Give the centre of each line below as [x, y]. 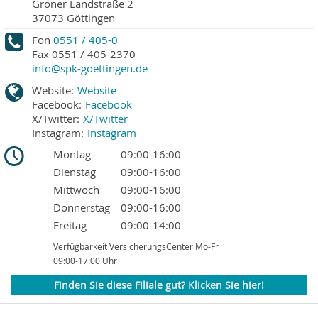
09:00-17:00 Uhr [85, 261]
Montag [72, 154]
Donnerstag [82, 208]
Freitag [70, 225]
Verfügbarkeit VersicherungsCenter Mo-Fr [136, 247]
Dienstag [75, 172]
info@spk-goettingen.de [90, 68]
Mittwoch [76, 190]
